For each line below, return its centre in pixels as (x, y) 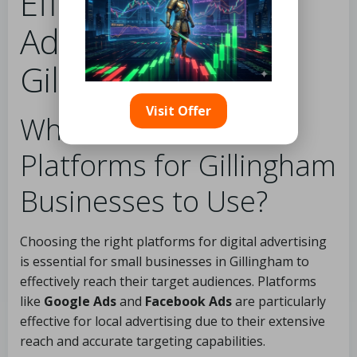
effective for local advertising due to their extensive (173, 321)
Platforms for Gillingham (178, 165)
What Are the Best (138, 129)
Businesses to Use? (144, 201)
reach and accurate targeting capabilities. (143, 341)
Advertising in (121, 41)
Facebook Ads (188, 301)
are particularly (279, 301)
